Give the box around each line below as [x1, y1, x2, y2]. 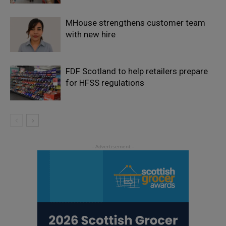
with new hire [66, 29, 116, 39]
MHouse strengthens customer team [66, 17, 205, 28]
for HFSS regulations [66, 77, 144, 88]
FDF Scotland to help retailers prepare [66, 66, 208, 76]
